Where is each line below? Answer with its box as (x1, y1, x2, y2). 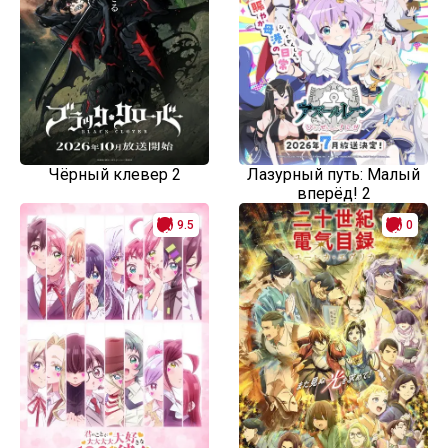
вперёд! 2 (296, 184, 371, 203)
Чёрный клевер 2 (48, 165, 181, 184)
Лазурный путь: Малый (247, 165, 420, 184)
